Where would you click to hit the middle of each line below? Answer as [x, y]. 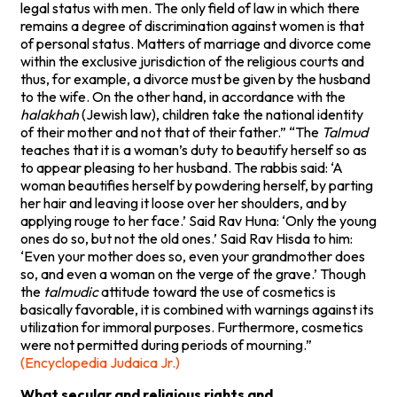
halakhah [50, 114]
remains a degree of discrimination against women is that [192, 25]
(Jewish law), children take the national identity [221, 114]
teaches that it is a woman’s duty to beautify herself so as [194, 149]
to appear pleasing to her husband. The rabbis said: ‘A [182, 167]
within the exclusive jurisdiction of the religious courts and [192, 61]
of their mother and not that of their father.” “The [171, 132]
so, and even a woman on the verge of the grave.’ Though [193, 273]
